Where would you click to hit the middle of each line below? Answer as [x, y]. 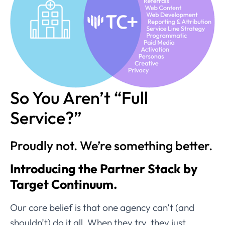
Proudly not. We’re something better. [111, 146]
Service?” [46, 118]
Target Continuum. [64, 185]
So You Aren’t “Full [79, 98]
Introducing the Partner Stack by [104, 169]
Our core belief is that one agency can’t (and [102, 208]
